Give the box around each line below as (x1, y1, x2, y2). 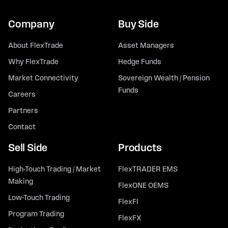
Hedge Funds (118, 59, 161, 67)
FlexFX (118, 215, 141, 223)
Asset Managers (118, 42, 174, 50)
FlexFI (118, 198, 138, 207)
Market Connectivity (8, 75, 78, 83)
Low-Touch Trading (8, 194, 70, 203)
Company (8, 19, 54, 31)
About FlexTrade (8, 42, 63, 50)
